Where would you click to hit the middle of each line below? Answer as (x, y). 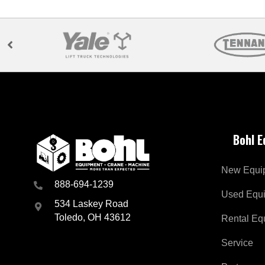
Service (237, 243)
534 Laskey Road (91, 203)
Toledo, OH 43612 (93, 217)
